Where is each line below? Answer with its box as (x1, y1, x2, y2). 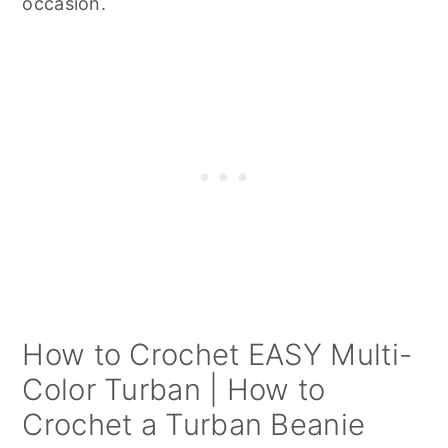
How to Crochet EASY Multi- (22, 337, 413, 372)
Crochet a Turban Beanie (22, 407, 366, 442)
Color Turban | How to (22, 372, 326, 407)
